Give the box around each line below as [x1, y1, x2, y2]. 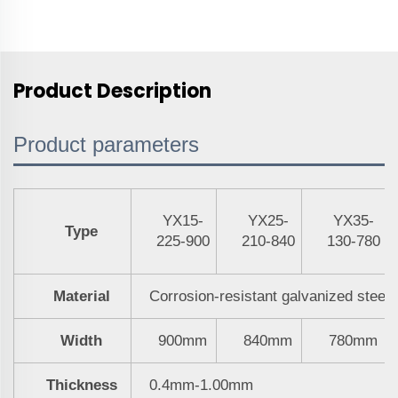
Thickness [45, 376, 117, 394]
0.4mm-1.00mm [149, 376, 253, 394]
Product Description [13, 76, 211, 105]
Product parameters [13, 131, 199, 156]
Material [52, 287, 110, 305]
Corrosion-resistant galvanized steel [149, 287, 389, 305]
